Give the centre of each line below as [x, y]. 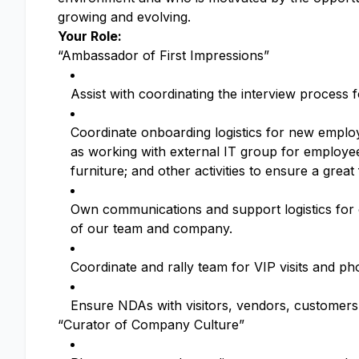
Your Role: [90, 36]
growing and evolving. [124, 17]
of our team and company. [151, 229]
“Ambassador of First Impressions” [163, 56]
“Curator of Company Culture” [151, 325]
